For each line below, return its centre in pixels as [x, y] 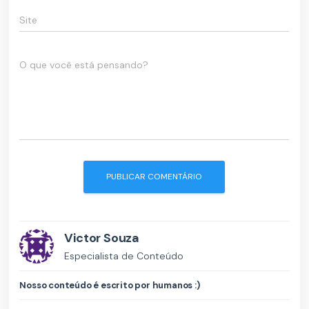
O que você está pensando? [84, 65]
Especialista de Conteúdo [124, 256]
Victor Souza [102, 238]
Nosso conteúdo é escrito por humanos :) [110, 286]
